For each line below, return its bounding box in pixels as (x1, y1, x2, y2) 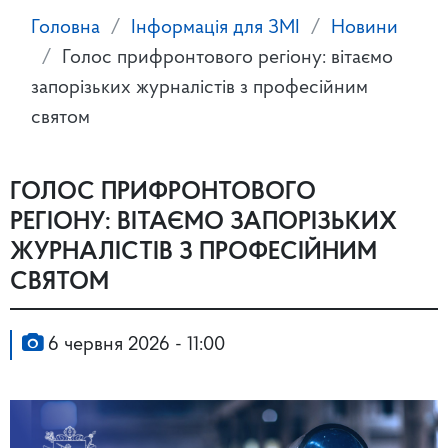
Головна (31, 18, 100, 39)
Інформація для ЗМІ (131, 18, 300, 39)
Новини (331, 18, 398, 39)
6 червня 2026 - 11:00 (43, 335, 225, 356)
